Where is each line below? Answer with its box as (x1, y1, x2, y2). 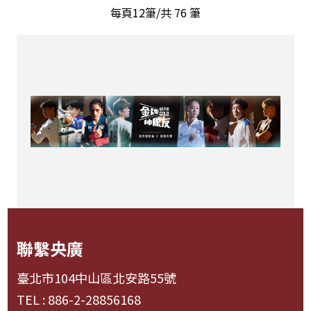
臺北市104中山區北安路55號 (16, 269, 176, 287)
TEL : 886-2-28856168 (16, 290, 141, 308)
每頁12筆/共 (110, 4, 174, 21)
